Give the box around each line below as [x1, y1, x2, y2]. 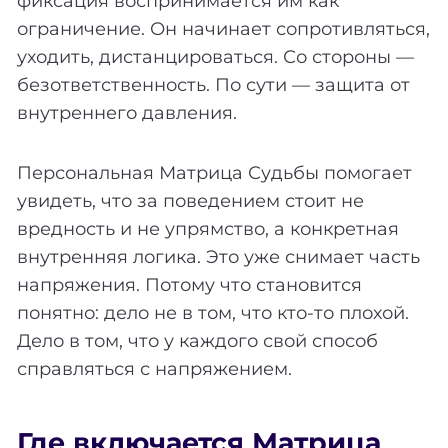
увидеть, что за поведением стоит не [17, 189, 364, 212]
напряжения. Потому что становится [17, 273, 362, 296]
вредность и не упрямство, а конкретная [17, 217, 399, 240]
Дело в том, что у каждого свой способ [17, 329, 378, 352]
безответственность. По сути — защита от [17, 73, 410, 96]
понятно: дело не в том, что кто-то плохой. [17, 301, 409, 324]
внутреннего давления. [17, 101, 237, 124]
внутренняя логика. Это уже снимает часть [17, 245, 420, 268]
